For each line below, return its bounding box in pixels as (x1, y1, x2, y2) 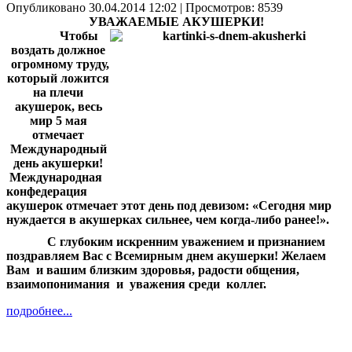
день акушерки (13, 156, 99, 170)
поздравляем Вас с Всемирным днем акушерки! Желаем (6, 249, 326, 263)
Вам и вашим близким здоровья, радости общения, (6, 263, 299, 277)
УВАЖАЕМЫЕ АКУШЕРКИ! (88, 14, 264, 28)
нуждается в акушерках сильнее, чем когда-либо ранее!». (6, 212, 329, 226)
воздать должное (11, 42, 105, 57)
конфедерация (6, 184, 87, 198)
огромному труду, (7, 57, 109, 71)
